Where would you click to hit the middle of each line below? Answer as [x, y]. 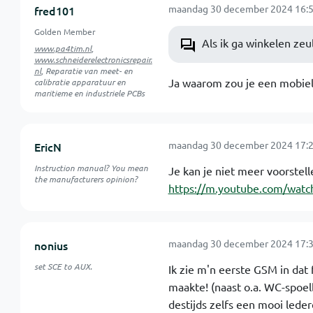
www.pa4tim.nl [63, 48]
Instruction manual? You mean [91, 168]
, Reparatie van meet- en [87, 71]
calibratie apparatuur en [80, 82]
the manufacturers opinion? [86, 179]
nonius [51, 245]
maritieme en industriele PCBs [89, 93]
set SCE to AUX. [63, 266]
